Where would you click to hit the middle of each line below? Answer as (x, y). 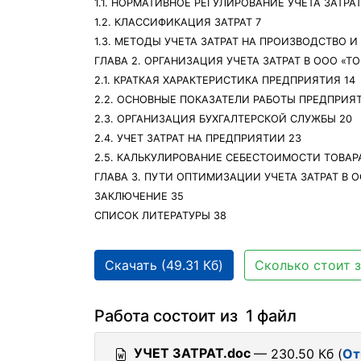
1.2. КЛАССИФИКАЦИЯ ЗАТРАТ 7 (178, 22)
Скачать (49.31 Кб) (164, 265)
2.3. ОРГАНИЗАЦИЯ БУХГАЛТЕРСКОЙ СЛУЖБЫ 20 (223, 119)
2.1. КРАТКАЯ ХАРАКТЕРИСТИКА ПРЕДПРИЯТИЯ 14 (225, 80)
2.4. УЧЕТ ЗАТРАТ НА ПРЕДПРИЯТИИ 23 (198, 138)
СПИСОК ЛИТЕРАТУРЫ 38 (160, 216)
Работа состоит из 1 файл (195, 316)
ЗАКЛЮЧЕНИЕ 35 (139, 196)
